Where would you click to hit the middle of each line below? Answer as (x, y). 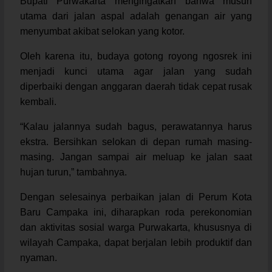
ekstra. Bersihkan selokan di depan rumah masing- (136, 141)
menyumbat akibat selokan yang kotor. (102, 31)
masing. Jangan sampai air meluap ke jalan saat (136, 157)
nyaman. (38, 257)
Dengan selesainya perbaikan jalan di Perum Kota (136, 197)
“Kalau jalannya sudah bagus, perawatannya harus (136, 126)
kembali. (38, 101)
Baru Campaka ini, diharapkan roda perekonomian (136, 212)
